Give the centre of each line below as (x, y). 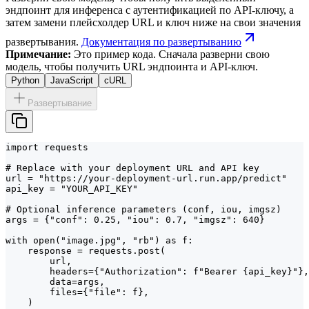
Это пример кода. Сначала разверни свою (172, 54)
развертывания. (42, 41)
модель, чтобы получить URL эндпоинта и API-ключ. (132, 66)
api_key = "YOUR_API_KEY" (72, 188)
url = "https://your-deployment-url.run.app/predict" (146, 178)
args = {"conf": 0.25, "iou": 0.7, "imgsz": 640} (135, 219)
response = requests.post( (86, 250)
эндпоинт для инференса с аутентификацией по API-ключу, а (150, 10)
